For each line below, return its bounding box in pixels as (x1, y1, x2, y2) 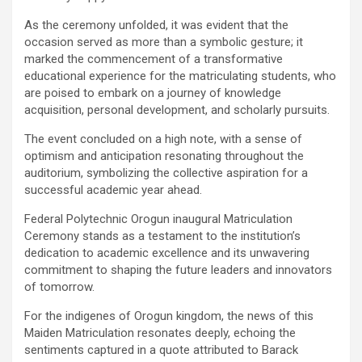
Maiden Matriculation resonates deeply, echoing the (24, 325, 296, 340)
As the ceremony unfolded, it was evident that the (24, 17, 288, 32)
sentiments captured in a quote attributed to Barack (24, 342, 298, 357)
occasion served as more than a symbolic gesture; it (24, 34, 303, 49)
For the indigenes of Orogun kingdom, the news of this (24, 308, 314, 323)
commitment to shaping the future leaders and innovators (24, 262, 332, 277)
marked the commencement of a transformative (24, 51, 283, 66)
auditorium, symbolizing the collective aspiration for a (24, 165, 308, 180)
